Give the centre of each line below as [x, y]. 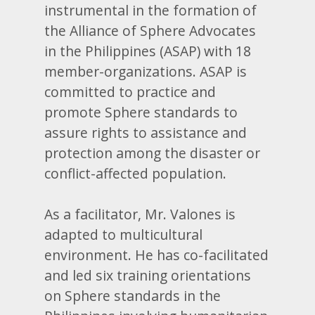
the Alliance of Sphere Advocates [150, 30]
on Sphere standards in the [133, 295]
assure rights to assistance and [146, 132]
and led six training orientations [148, 275]
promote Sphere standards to [141, 112]
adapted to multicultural [124, 234]
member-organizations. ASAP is [146, 71]
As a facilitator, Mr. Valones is [140, 214]
